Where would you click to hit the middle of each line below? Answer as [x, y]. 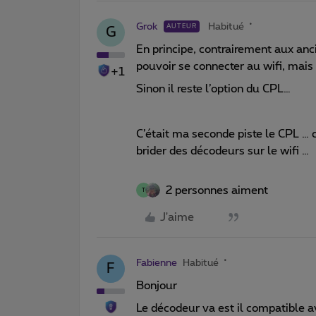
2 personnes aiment [217, 190]
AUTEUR [182, 26]
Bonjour [158, 285]
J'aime [177, 217]
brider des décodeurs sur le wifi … [224, 151]
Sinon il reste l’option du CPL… [213, 89]
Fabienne [157, 263]
